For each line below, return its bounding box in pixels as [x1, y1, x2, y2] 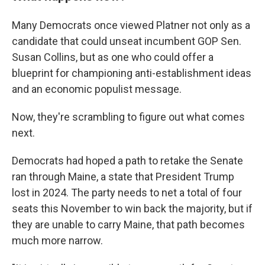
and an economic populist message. [12, 83, 182, 95]
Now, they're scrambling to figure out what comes [12, 111, 245, 123]
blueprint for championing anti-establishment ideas [12, 67, 251, 79]
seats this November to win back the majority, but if [12, 202, 253, 215]
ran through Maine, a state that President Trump [12, 170, 234, 183]
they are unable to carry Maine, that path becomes [12, 218, 245, 231]
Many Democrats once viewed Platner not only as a [12, 19, 250, 31]
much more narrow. [12, 234, 103, 247]
